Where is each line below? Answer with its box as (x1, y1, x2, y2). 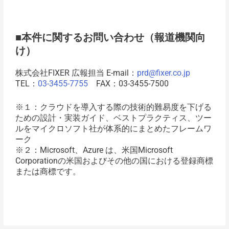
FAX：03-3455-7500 (87, 78, 169, 88)
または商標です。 (15, 167, 81, 177)
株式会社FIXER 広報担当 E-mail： (15, 67, 137, 78)
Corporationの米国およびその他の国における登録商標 (15, 156, 213, 166)
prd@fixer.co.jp (136, 67, 190, 78)
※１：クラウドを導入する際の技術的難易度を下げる (15, 102, 212, 112)
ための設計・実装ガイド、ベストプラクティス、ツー (15, 113, 212, 123)
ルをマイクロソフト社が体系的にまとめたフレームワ (15, 124, 212, 134)
